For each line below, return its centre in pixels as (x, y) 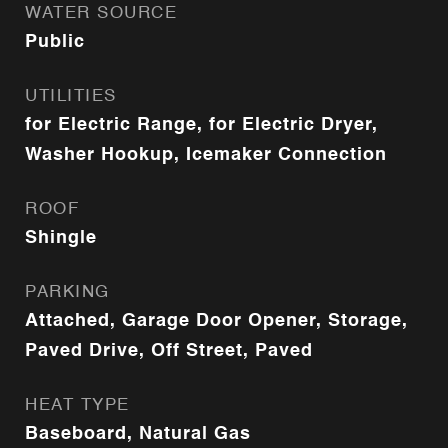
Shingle (61, 238)
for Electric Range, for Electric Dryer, (201, 125)
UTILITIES (71, 96)
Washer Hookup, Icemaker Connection (206, 155)
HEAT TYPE (77, 405)
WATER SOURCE (101, 13)
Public (55, 42)
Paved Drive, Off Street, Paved (169, 351)
